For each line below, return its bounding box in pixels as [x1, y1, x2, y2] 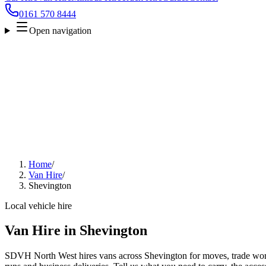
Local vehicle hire [5, 200, 72, 211]
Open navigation [28, 25, 91, 36]
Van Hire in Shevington [5, 223, 147, 239]
